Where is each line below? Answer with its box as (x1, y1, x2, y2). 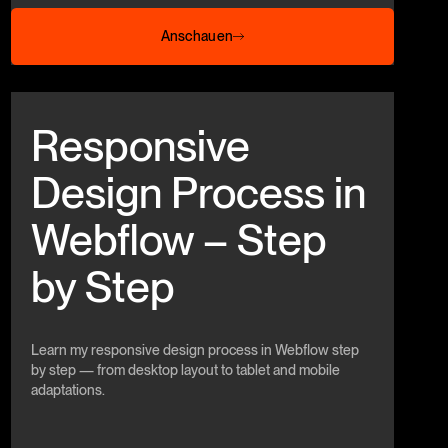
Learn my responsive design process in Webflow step (30, 342, 359, 359)
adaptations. (30, 382, 105, 399)
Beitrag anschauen (10, 93, 126, 110)
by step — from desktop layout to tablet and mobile (30, 362, 340, 379)
